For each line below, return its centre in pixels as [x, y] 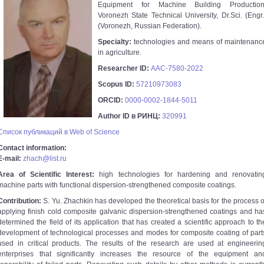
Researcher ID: [124, 68]
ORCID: [111, 100]
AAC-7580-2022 [177, 68]
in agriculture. [120, 52]
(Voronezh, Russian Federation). [150, 26]
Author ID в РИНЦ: [130, 116]
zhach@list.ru [45, 159]
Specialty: [116, 42]
